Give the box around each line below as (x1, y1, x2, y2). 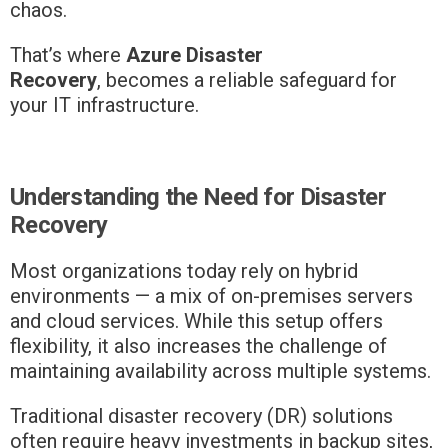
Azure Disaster (126, 42, 263, 67)
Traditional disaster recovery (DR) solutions (10, 403, 393, 428)
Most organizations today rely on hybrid (10, 258, 358, 283)
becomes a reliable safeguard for (101, 67, 397, 92)
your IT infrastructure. (10, 92, 199, 117)
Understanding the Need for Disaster (10, 182, 386, 211)
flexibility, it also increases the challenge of (10, 333, 387, 358)
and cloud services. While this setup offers (10, 308, 383, 333)
